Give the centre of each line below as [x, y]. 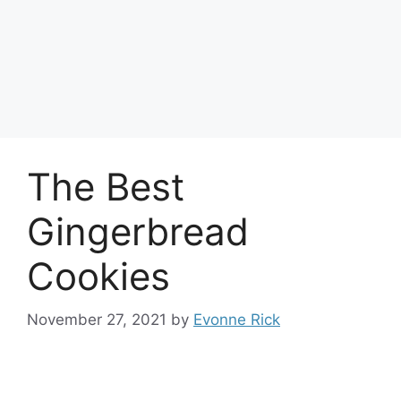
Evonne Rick [237, 320]
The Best [106, 186]
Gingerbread [138, 231]
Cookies [98, 276]
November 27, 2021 [97, 320]
